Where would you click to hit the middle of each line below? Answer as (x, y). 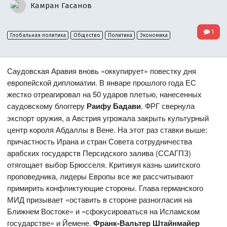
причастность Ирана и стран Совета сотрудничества (100, 141)
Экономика (154, 35)
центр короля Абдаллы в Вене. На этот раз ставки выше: (107, 130)
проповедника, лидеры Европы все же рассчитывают (101, 176)
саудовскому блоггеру (47, 106)
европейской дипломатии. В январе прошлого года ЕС (102, 83)
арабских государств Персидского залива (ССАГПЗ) (99, 153)
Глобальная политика (38, 35)
